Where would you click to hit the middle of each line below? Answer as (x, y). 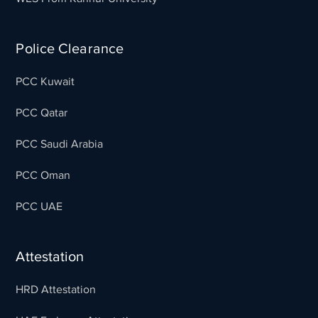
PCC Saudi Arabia (60, 144)
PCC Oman (43, 175)
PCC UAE (39, 206)
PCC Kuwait (45, 81)
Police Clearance (70, 48)
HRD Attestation (56, 289)
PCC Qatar (42, 113)
